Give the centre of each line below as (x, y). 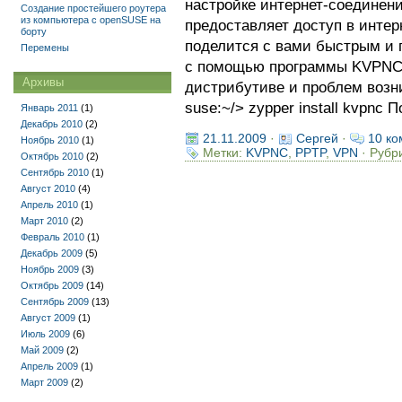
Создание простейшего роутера (93, 8)
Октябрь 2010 (52, 156)
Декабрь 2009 (52, 253)
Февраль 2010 (52, 237)
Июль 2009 (45, 334)
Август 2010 (48, 188)
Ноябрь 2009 (50, 269)
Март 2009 (44, 382)
